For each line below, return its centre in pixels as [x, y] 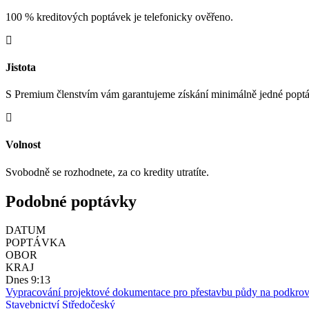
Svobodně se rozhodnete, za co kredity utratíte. [107, 172]
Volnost [23, 145]
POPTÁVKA [36, 243]
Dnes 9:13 [28, 280]
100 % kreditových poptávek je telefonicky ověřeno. [119, 17]
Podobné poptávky [71, 201]
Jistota [21, 67]
